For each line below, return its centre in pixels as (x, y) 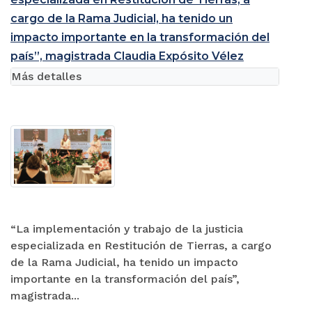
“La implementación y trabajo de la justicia (127, 228)
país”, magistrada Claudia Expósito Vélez (127, 56)
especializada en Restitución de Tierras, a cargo (141, 245)
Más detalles (46, 77)
